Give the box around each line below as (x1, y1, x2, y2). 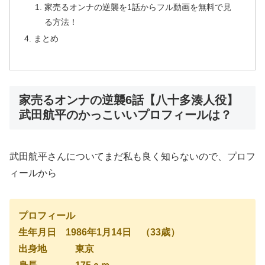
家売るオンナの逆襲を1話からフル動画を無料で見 (44, 2, 231, 12)
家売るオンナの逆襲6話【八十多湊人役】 (19, 93, 238, 106)
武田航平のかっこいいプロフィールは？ (19, 108, 232, 121)
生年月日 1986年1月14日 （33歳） (18, 227, 180, 237)
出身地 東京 (18, 243, 94, 254)
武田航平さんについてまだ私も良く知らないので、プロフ (9, 151, 256, 162)
